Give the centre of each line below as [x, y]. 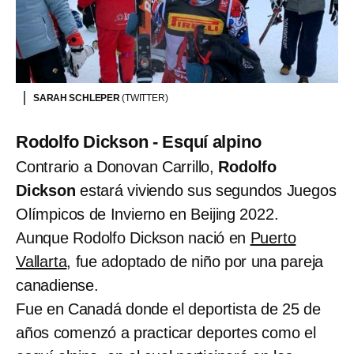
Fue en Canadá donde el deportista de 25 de [168, 309]
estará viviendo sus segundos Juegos [206, 190]
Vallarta [41, 261]
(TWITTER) [145, 98]
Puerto [273, 237]
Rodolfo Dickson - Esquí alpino [139, 141]
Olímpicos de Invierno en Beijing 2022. [147, 214]
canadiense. [57, 285]
